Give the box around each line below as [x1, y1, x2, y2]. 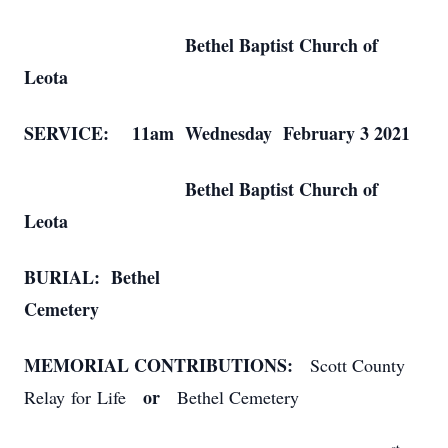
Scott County [293, 353, 405, 377]
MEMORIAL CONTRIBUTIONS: [24, 352, 293, 378]
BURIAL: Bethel [24, 264, 160, 290]
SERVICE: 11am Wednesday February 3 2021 [24, 120, 410, 146]
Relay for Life [24, 385, 137, 409]
